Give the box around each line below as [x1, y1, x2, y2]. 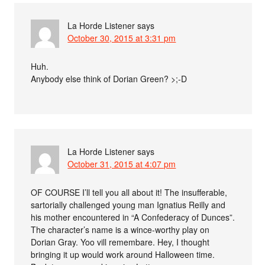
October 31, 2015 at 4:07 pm [67, 157, 176, 170]
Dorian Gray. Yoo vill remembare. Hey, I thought [31, 235, 210, 248]
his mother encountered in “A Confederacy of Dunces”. [31, 211, 235, 223]
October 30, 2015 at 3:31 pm [67, 31, 176, 44]
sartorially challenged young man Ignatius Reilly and [31, 198, 226, 211]
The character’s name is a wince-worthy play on [31, 223, 210, 235]
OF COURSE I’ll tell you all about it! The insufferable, [31, 186, 228, 198]
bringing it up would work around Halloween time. [31, 248, 215, 260]
